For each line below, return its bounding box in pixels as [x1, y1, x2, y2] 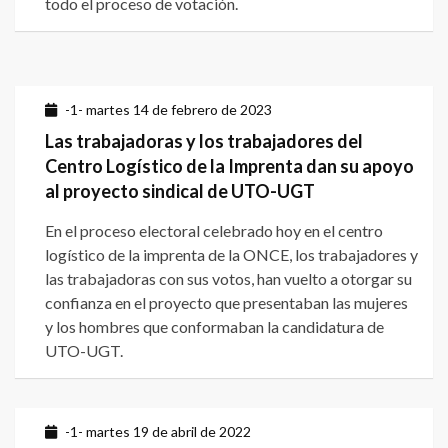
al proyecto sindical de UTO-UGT [45, 180, 315, 203]
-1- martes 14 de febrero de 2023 [65, 101, 272, 119]
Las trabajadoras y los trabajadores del [45, 130, 363, 153]
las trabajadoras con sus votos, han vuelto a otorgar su [45, 269, 412, 289]
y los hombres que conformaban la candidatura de [45, 317, 384, 337]
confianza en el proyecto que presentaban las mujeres [45, 293, 408, 313]
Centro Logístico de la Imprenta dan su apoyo [45, 155, 414, 178]
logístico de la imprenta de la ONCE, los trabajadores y [45, 245, 418, 265]
